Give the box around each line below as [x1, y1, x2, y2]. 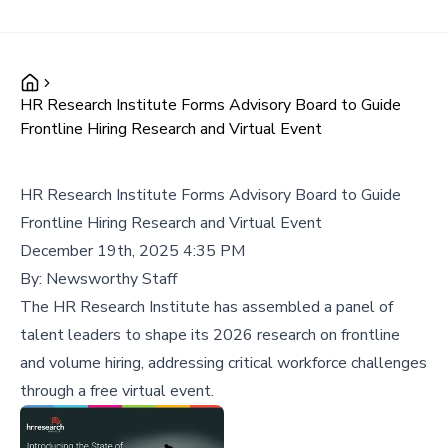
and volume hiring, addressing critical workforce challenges [20, 352, 427, 374]
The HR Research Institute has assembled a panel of [20, 296, 393, 318]
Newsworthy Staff [46, 268, 177, 290]
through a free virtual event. [20, 380, 214, 402]
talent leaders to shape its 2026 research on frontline [20, 324, 400, 346]
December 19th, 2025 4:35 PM [20, 240, 245, 262]
